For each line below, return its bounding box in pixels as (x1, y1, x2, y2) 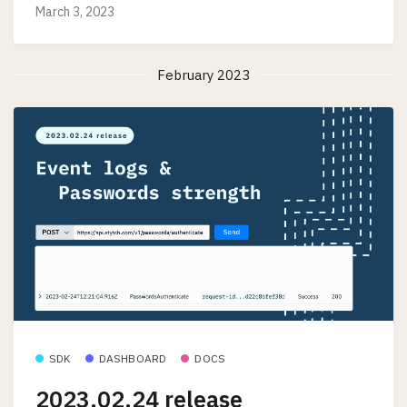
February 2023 (157, 65, 250, 84)
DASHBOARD (98, 351, 167, 365)
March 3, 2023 (35, 3, 114, 20)
